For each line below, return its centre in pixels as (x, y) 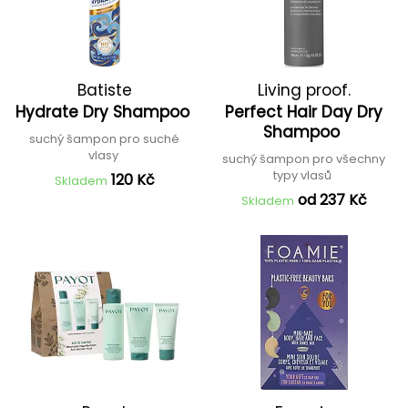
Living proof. (304, 90)
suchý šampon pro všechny (304, 159)
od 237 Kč (332, 200)
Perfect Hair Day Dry (304, 112)
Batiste (104, 90)
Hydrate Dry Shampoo (104, 112)
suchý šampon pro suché (104, 139)
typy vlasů (304, 175)
